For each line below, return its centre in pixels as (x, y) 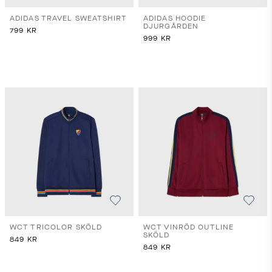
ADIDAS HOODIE (175, 19)
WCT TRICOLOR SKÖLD (56, 227)
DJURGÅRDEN (171, 26)
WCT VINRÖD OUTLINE (189, 227)
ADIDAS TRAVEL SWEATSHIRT (69, 19)
